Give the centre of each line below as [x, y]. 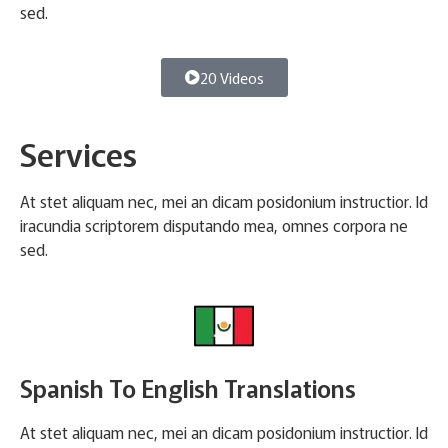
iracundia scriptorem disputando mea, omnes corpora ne [214, 224]
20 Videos [231, 77]
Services [78, 152]
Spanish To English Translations [188, 388]
